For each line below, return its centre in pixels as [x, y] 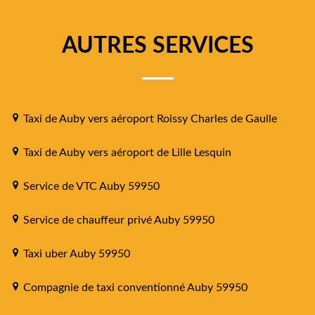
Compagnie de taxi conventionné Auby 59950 [135, 287]
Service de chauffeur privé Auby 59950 [119, 220]
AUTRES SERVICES [157, 45]
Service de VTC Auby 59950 [91, 186]
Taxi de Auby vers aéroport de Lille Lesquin [127, 152]
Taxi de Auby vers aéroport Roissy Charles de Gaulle [150, 118]
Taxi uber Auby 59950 [77, 253]
